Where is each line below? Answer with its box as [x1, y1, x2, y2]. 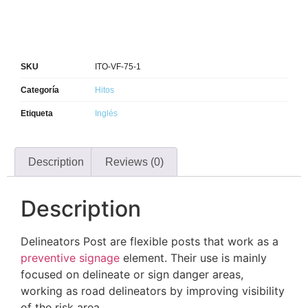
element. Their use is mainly [120, 251, 267, 265]
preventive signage [21, 251, 120, 265]
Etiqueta [21, 108, 53, 118]
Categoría [21, 85, 59, 95]
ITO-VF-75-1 [95, 61, 141, 71]
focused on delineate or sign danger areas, [21, 267, 243, 282]
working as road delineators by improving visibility [21, 284, 285, 298]
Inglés [95, 108, 118, 118]
